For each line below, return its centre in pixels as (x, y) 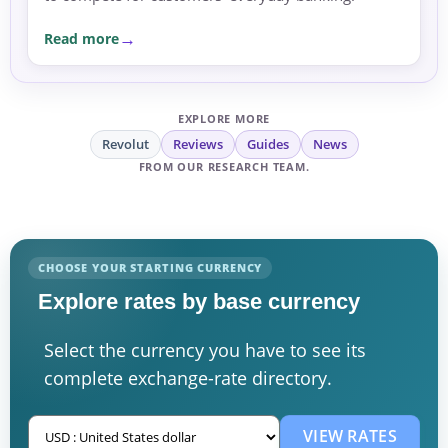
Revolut (125, 144)
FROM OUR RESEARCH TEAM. (224, 167)
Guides (267, 144)
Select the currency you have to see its (205, 349)
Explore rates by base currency (199, 302)
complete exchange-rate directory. (188, 377)
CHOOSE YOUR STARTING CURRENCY (150, 268)
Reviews (197, 144)
